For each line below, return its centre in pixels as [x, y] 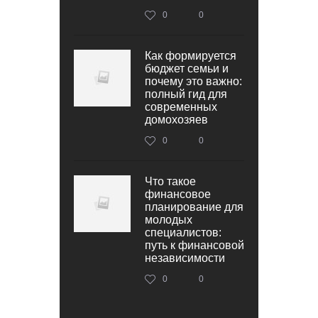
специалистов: [183, 232]
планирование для [194, 207]
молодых [169, 219]
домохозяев [176, 119]
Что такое [170, 181]
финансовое [178, 194]
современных [181, 106]
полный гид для [186, 94]
